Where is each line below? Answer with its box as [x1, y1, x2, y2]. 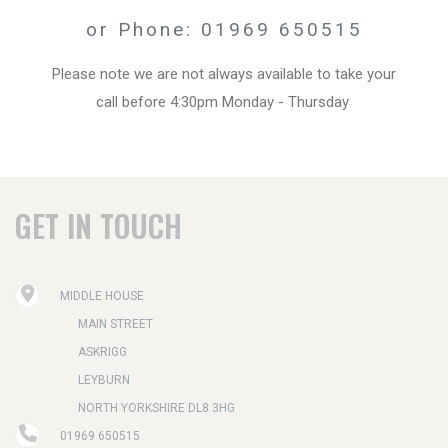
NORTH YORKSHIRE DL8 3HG [78, 400, 235, 415]
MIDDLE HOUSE [60, 288, 144, 303]
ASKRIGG [78, 344, 127, 359]
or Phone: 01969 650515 [85, 17, 363, 41]
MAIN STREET [78, 316, 153, 331]
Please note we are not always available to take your [52, 64, 396, 83]
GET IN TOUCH [15, 202, 182, 248]
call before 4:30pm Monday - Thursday [95, 92, 353, 111]
